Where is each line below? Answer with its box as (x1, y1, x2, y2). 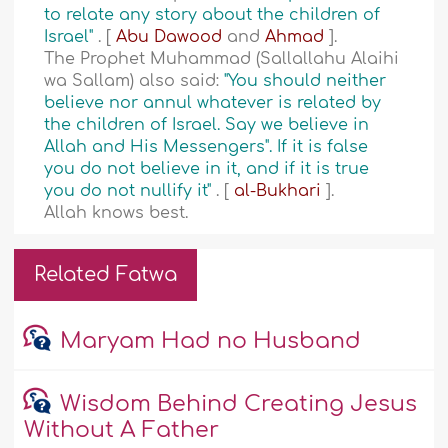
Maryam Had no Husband (59, 329, 361, 354)
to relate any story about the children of (44, 6, 381, 25)
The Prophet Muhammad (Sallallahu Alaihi (44, 50, 400, 69)
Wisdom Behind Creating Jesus (59, 392, 417, 417)
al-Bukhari (229, 182, 327, 201)
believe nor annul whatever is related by (44, 94, 382, 113)
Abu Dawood (111, 28, 228, 47)
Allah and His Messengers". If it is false (44, 138, 369, 157)
